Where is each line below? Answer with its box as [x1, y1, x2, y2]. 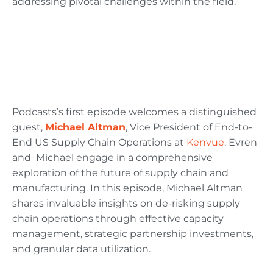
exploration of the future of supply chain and [12, 167, 229, 179]
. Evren [224, 136, 257, 149]
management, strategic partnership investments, [12, 228, 253, 240]
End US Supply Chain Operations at [12, 136, 186, 149]
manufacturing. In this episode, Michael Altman [12, 182, 243, 194]
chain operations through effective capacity [12, 213, 224, 225]
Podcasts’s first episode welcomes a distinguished [12, 106, 257, 118]
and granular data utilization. [12, 243, 151, 255]
